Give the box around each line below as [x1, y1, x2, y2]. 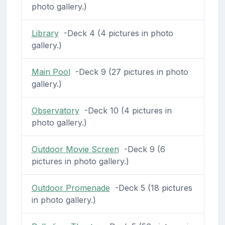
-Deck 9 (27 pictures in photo [70, 66, 188, 77]
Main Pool [31, 66, 70, 77]
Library [31, 28, 59, 38]
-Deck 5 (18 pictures [109, 182, 192, 193]
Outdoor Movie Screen [31, 144, 119, 154]
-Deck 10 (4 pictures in [79, 105, 172, 116]
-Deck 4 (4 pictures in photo [58, 28, 173, 38]
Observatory [31, 105, 79, 116]
